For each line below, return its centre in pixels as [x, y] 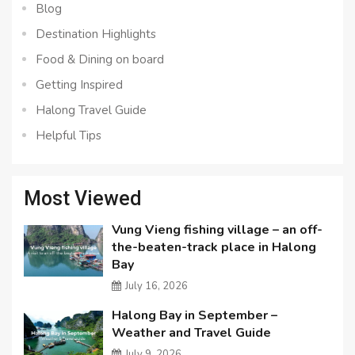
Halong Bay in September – [195, 316]
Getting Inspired [79, 85]
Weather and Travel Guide [192, 333]
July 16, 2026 [157, 286]
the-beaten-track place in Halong [214, 248]
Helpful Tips [69, 136]
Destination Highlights [96, 34]
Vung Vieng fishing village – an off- [218, 230]
